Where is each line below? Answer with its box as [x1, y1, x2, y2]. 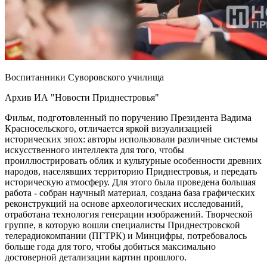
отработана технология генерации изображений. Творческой [5, 209, 253, 219]
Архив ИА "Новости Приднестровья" [5, 92, 159, 103]
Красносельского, [5, 123, 76, 133]
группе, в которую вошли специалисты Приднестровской [5, 219, 240, 230]
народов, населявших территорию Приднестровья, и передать [5, 166, 257, 176]
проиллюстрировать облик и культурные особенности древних [5, 155, 262, 166]
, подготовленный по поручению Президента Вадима [33, 112, 252, 123]
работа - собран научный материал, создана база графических [5, 187, 255, 198]
